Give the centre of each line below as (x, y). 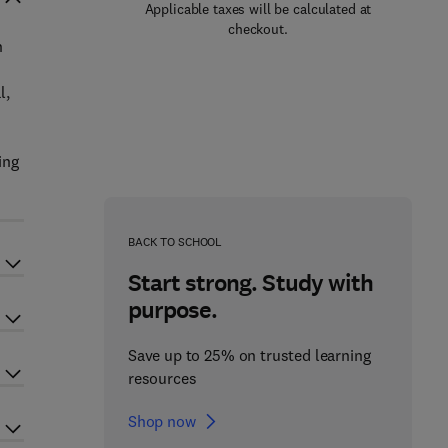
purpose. (172, 310)
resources (162, 378)
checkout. (258, 29)
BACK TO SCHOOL (175, 241)
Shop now (161, 421)
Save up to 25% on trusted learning (249, 355)
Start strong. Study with (250, 283)
